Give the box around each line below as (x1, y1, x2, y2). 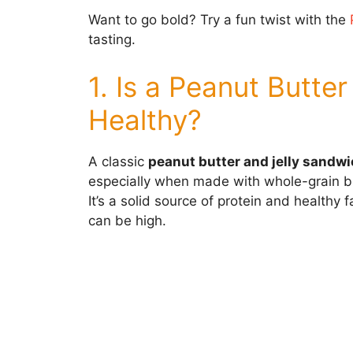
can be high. (88, 212, 166, 229)
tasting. (88, 32, 136, 48)
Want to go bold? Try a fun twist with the (88, 12, 350, 28)
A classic (88, 153, 148, 169)
